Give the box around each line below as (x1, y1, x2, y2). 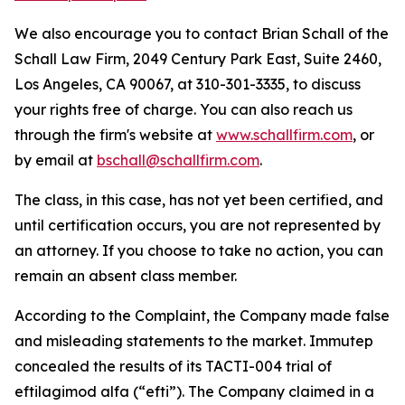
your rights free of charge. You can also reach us (14, 100, 353, 118)
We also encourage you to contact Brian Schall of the (14, 24, 389, 42)
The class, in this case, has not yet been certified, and (14, 191, 383, 209)
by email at (14, 151, 97, 169)
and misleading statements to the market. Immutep (14, 332, 373, 350)
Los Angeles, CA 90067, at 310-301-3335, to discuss (14, 75, 361, 93)
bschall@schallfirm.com (97, 151, 259, 169)
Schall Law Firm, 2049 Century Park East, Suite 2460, (14, 50, 381, 68)
